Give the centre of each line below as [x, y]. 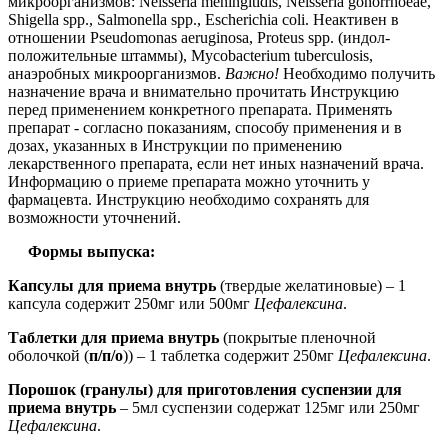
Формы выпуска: [91, 251]
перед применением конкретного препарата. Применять [200, 109]
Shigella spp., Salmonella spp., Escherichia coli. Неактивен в [203, 19]
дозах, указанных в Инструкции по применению [175, 145]
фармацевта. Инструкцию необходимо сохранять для [188, 199]
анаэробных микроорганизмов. [116, 73]
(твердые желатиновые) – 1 [311, 285]
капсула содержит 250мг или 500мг [131, 303]
